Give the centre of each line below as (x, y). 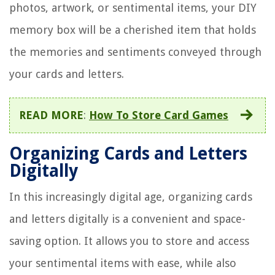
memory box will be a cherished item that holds (133, 29)
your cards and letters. (67, 74)
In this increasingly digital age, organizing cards (131, 196)
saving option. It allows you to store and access (129, 241)
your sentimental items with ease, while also (123, 263)
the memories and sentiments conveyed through (135, 52)
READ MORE (51, 115)
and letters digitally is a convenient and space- (127, 219)
